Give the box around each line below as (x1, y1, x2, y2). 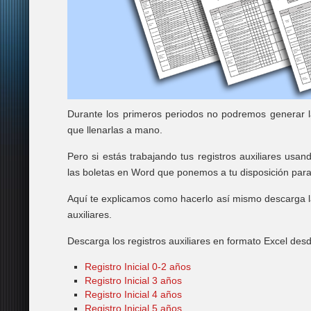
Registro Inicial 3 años (85, 275, 182, 287)
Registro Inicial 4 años (85, 289, 182, 301)
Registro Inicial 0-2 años (85, 261, 191, 273)
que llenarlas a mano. (67, 124, 162, 136)
